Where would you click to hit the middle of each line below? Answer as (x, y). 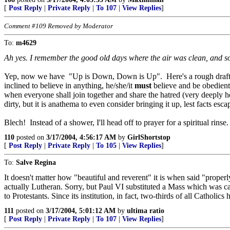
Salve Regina (36, 162)
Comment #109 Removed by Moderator (59, 26)
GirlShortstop (149, 137)
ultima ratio (146, 211)
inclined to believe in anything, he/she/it (69, 85)
